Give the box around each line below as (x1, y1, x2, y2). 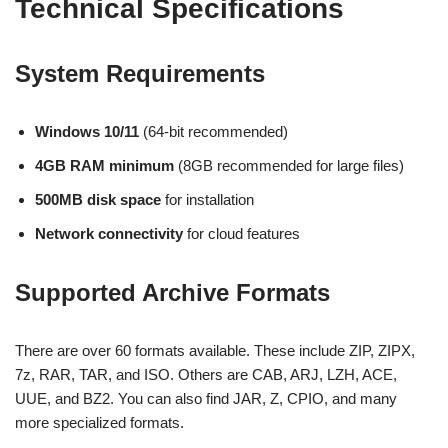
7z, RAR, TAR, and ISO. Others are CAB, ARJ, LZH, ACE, (15, 366, 397, 383)
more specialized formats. (15, 414, 184, 431)
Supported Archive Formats (15, 279, 330, 306)
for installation (161, 191, 254, 208)
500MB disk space (35, 191, 161, 208)
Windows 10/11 (35, 123, 139, 140)
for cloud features (183, 225, 300, 242)
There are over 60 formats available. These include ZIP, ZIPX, (15, 342, 415, 359)
